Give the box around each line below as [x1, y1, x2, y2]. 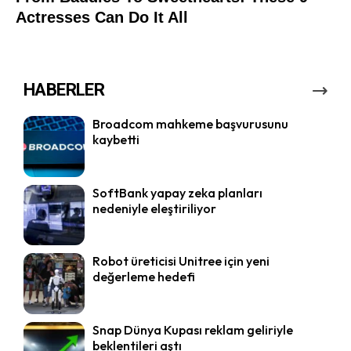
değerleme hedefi [92, 269, 195, 285]
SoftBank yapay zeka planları [92, 184, 262, 201]
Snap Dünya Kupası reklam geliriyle [92, 321, 293, 338]
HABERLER [24, 80, 105, 100]
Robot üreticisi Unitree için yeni [92, 253, 270, 270]
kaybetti [92, 132, 139, 148]
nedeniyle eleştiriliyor [92, 200, 216, 216]
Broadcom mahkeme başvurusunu [92, 116, 288, 132]
